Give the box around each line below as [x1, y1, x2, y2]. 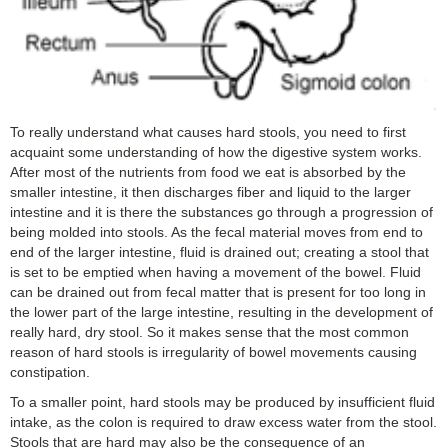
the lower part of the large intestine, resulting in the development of [10, 303, 433, 320]
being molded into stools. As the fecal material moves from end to [10, 223, 423, 240]
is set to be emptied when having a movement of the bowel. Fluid [10, 263, 421, 280]
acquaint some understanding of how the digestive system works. [10, 143, 422, 160]
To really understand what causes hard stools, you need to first [10, 123, 406, 140]
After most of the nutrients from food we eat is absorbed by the [10, 163, 406, 180]
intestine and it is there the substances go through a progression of [10, 203, 433, 220]
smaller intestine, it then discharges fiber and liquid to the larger [10, 183, 411, 200]
